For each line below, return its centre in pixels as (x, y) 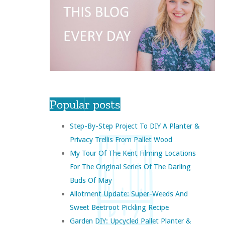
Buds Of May (91, 180)
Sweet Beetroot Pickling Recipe (119, 207)
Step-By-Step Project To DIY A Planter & (134, 126)
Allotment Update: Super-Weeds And (129, 194)
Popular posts (85, 104)
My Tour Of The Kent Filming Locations (133, 153)
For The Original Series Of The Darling (130, 167)
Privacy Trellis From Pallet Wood (121, 140)
